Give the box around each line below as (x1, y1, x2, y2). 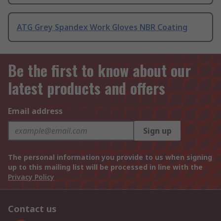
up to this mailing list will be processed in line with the (8, 162, 203, 172)
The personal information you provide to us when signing (8, 152, 212, 162)
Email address (8, 106, 63, 117)
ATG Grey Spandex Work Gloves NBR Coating (17, 22, 187, 33)
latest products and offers (8, 77, 165, 100)
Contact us (8, 203, 57, 215)
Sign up (143, 125, 172, 137)
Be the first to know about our (8, 59, 191, 82)
